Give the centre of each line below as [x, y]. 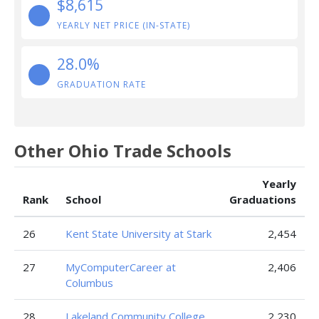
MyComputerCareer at [121, 267]
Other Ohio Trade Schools [123, 151]
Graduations [263, 199]
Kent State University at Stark [138, 234]
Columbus [89, 283]
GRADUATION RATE [101, 84]
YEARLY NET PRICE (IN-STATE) [124, 25]
